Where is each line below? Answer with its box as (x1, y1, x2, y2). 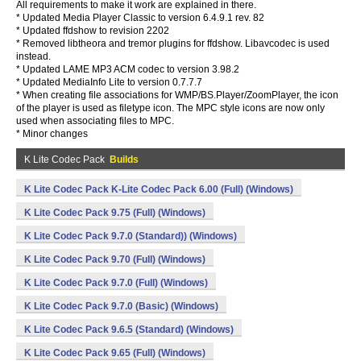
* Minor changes (16, 128, 88, 139)
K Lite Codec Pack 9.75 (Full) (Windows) (24, 207, 205, 218)
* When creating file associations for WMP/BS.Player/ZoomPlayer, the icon (16, 89, 338, 101)
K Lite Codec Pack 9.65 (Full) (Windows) (24, 347, 205, 359)
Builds (110, 154, 139, 165)
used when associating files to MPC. (16, 115, 174, 127)
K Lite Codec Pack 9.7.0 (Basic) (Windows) (24, 301, 218, 312)
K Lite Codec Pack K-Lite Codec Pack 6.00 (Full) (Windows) (24, 184, 293, 195)
